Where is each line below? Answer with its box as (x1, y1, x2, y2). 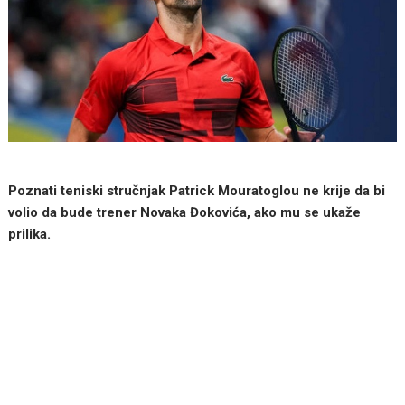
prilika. (8, 225, 52, 242)
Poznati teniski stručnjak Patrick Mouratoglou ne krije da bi (8, 182, 386, 199)
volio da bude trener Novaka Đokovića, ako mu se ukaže (8, 203, 362, 221)
